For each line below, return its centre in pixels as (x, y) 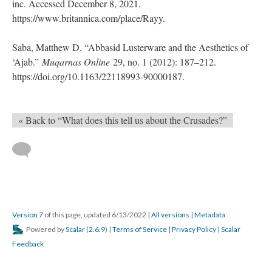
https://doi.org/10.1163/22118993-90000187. (100, 76)
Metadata (210, 215)
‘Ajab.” (27, 62)
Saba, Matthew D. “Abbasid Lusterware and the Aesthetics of (130, 47)
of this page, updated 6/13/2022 (95, 215)
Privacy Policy (194, 229)
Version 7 (28, 215)
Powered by (45, 229)
